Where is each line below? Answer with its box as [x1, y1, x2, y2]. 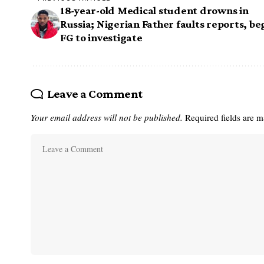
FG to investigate [60, 31, 143, 44]
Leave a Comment [47, 87, 143, 101]
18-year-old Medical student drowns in [60, 4, 249, 17]
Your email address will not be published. [31, 111, 183, 124]
